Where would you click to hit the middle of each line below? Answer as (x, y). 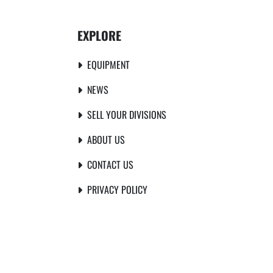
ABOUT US (106, 140)
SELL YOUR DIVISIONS (127, 115)
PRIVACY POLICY (117, 190)
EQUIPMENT (108, 65)
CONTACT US (110, 165)
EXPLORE (99, 35)
